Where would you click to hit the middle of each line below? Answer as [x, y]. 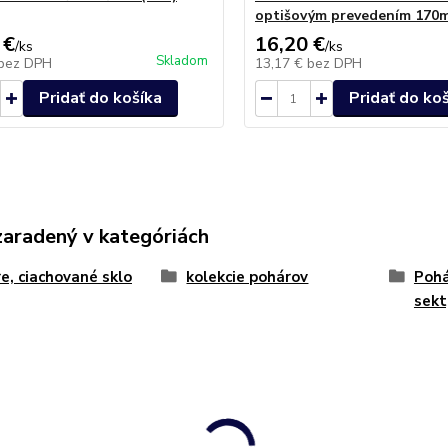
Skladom [181, 61]
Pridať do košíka [100, 98]
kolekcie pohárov [247, 277]
